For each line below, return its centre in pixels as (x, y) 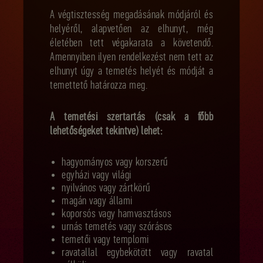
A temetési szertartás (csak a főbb (131, 117)
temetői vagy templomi (105, 240)
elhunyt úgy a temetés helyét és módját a (131, 72)
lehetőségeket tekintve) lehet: (106, 131)
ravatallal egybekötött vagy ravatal (137, 253)
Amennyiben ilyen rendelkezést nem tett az (131, 58)
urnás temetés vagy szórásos (117, 227)
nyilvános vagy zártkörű (106, 188)
